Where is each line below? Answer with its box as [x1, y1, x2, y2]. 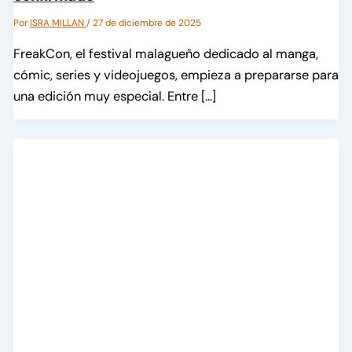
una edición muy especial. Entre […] [13, 87, 216, 104]
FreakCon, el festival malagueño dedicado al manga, [13, 45, 318, 62]
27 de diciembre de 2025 [92, 16, 201, 30]
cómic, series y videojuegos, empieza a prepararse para [13, 66, 339, 83]
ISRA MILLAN [29, 16, 86, 30]
